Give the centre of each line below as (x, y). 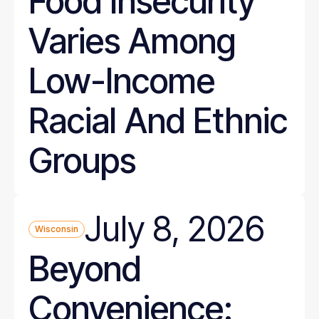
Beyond (85, 269)
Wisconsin (57, 229)
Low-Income (122, 81)
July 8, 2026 (175, 229)
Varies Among (132, 41)
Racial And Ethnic (158, 121)
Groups (82, 161)
